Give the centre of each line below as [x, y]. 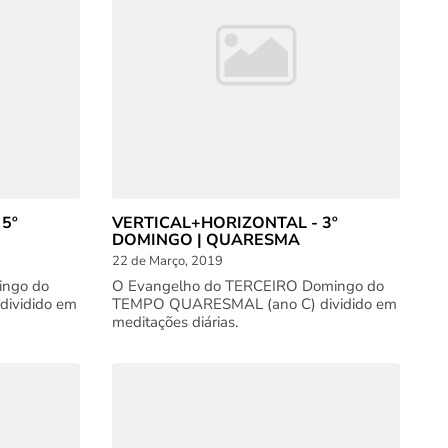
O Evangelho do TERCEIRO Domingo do [248, 286]
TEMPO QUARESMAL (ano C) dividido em [254, 304]
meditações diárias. [175, 322]
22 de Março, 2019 [167, 261]
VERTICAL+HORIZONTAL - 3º [225, 223]
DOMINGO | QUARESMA [206, 240]
